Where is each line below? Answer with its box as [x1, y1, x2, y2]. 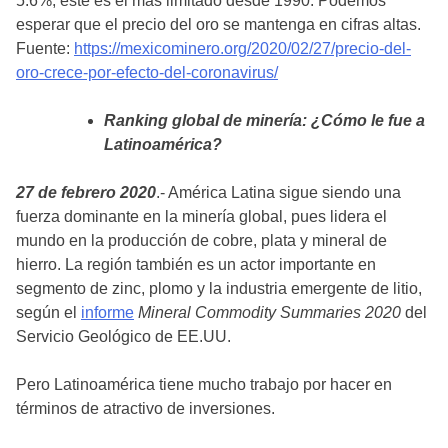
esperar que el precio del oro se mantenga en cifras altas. [16, 15, 421, 33]
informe [81, 303, 134, 321]
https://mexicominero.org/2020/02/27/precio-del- [74, 39, 411, 57]
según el [16, 303, 81, 321]
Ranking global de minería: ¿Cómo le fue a [104, 111, 425, 129]
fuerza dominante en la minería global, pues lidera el [16, 207, 387, 225]
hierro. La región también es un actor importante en [16, 255, 376, 273]
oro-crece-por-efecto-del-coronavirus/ [16, 63, 278, 81]
